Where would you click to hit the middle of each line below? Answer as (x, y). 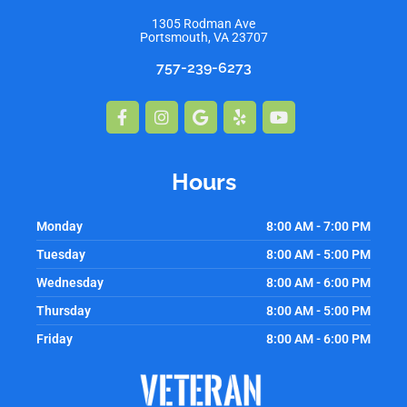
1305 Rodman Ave (203, 24)
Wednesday (70, 283)
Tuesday (61, 255)
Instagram (197, 108)
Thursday (64, 311)
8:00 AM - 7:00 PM (318, 227)
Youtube (307, 108)
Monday (60, 227)
